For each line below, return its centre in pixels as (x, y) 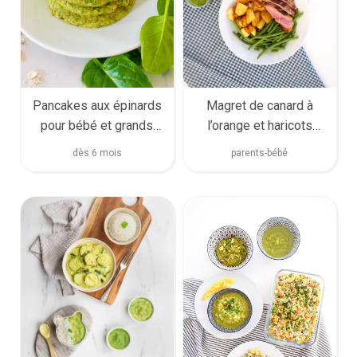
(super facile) (97, 146)
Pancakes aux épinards (97, 106)
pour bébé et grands (97, 126)
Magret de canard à (259, 106)
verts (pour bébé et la (259, 146)
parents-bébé (260, 153)
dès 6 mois (97, 153)
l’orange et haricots (259, 126)
